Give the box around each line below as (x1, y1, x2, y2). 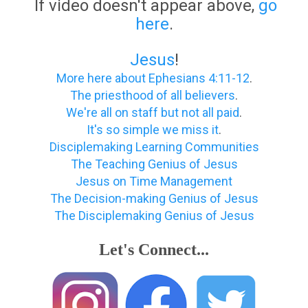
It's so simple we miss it (87, 122, 219, 137)
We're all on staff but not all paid (66, 105, 239, 120)
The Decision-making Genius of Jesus (49, 191, 258, 206)
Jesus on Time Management (76, 174, 232, 189)
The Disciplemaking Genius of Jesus (54, 208, 254, 223)
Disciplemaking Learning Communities (49, 140, 259, 155)
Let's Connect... (99, 241, 209, 259)
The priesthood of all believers (70, 88, 235, 103)
